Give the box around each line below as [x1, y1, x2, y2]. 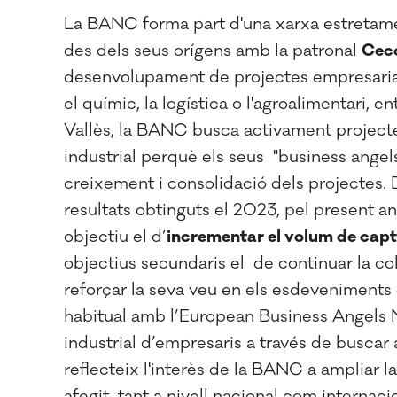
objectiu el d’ [64, 225, 167, 247]
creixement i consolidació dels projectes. [64, 172, 386, 194]
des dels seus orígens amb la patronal [64, 39, 362, 61]
